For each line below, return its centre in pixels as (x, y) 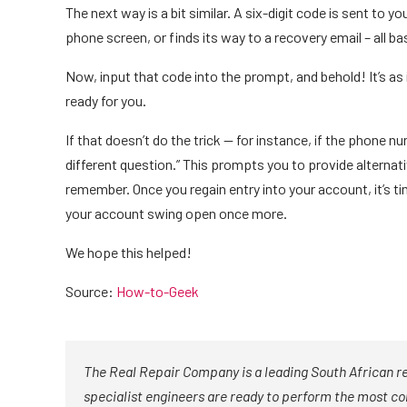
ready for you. (106, 101)
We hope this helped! (130, 253)
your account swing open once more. (178, 213)
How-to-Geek (158, 292)
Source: (91, 292)
